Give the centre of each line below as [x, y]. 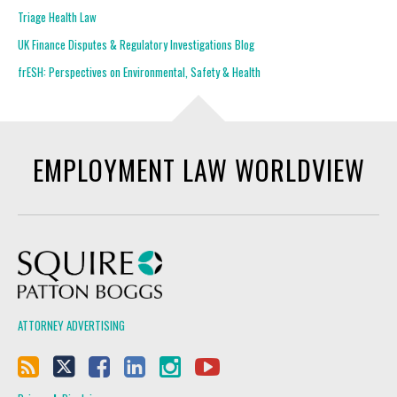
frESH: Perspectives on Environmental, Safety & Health [139, 72]
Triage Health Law [57, 17]
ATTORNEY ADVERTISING [71, 325]
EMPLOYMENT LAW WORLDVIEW [198, 170]
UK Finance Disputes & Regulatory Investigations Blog [136, 44]
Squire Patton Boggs [210, 259]
